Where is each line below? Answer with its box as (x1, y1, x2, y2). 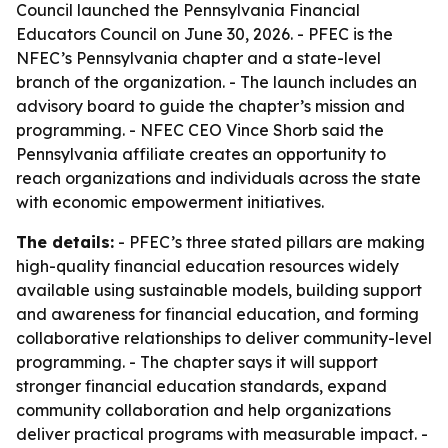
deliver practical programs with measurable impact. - (16, 424, 428, 444)
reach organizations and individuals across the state (16, 168, 421, 188)
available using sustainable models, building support (16, 280, 422, 300)
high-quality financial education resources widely (16, 256, 399, 276)
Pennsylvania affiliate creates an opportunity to (16, 144, 386, 164)
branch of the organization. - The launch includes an (16, 72, 417, 92)
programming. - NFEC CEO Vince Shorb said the (16, 120, 384, 140)
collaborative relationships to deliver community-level (16, 328, 432, 348)
